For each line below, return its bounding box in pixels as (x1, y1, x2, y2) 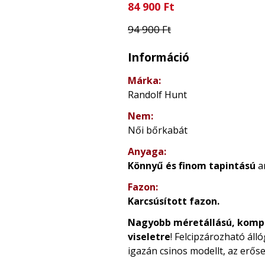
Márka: (128, 73, 161, 87)
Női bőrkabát (128, 123, 188, 137)
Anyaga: (128, 144, 166, 158)
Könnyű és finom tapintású (128, 159, 256, 172)
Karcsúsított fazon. (128, 194, 219, 208)
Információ (128, 49, 189, 65)
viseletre (128, 230, 170, 243)
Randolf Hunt (128, 88, 187, 101)
